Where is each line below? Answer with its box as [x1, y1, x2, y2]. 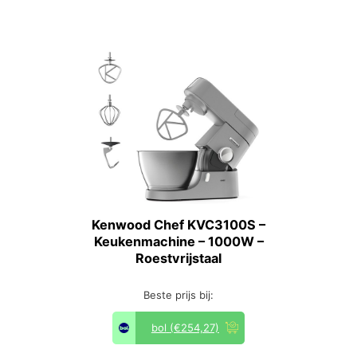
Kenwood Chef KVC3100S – [92, 216, 265, 233]
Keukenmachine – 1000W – [93, 233, 264, 249]
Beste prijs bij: [143, 288, 214, 301]
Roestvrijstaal [135, 249, 222, 266]
